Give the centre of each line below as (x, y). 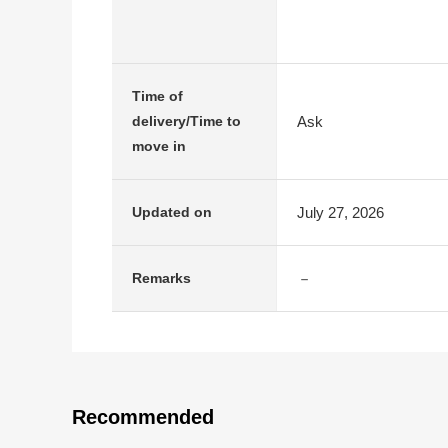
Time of (157, 96)
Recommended (143, 417)
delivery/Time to (186, 121)
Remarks (161, 278)
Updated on (172, 212)
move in (159, 146)
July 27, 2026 (340, 212)
